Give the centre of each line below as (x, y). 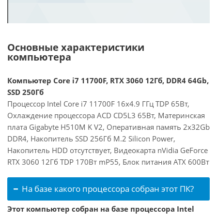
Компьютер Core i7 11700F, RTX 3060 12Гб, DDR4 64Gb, (108, 80)
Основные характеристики (76, 47)
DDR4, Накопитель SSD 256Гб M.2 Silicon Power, (91, 139)
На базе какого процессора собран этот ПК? (108, 189)
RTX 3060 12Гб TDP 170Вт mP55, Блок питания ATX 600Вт (108, 162)
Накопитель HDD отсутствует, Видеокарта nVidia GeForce (108, 150)
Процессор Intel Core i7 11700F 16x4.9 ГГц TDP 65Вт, (98, 104)
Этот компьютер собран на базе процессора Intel (101, 209)
